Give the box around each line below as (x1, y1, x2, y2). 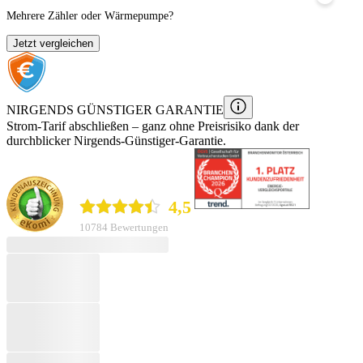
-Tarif (37, 118, 66, 133)
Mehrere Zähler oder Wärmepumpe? (6, 9, 173, 22)
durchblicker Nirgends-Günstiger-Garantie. (6, 133, 226, 147)
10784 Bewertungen (79, 222, 169, 234)
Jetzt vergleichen (13, 36, 93, 49)
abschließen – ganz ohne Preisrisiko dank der (66, 118, 299, 133)
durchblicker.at (79, 177, 155, 192)
